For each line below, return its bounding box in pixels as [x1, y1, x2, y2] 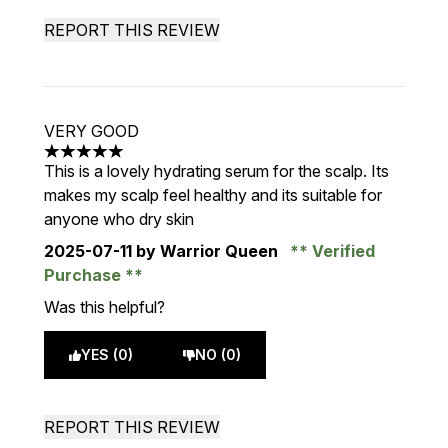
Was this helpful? [44, 297, 165, 317]
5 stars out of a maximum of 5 [43, 151, 258, 172]
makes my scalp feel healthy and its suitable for [44, 185, 382, 205]
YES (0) [81, 346, 133, 363]
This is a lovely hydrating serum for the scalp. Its [44, 161, 389, 181]
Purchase [44, 265, 125, 285]
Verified [308, 241, 375, 261]
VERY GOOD [44, 121, 139, 141]
